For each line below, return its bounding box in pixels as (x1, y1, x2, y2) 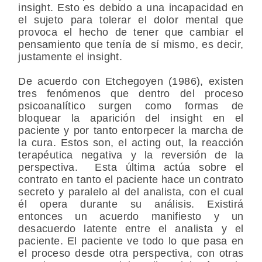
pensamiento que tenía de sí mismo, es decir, (18, 38, 244, 50)
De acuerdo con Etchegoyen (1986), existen (18, 75, 244, 87)
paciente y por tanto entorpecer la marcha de (18, 124, 244, 136)
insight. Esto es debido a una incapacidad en (18, 1, 244, 13)
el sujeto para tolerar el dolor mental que (18, 13, 244, 26)
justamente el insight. (18, 50, 123, 63)
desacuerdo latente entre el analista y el (18, 222, 244, 235)
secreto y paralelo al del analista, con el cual (18, 185, 244, 198)
